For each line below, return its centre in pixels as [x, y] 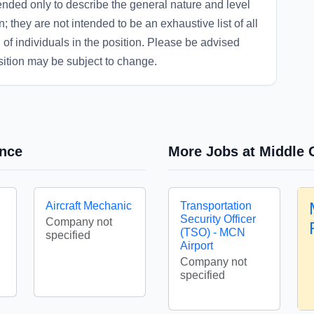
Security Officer [218, 219]
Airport [197, 246]
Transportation [216, 206]
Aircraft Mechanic [89, 206]
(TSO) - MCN [213, 232]
